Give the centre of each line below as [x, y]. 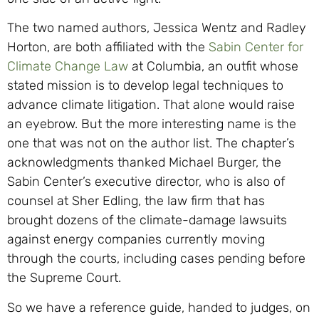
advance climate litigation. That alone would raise [151, 105]
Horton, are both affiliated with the [108, 47]
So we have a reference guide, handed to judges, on [159, 307]
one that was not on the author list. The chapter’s [151, 143]
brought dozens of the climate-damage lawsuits [147, 220]
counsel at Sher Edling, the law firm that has [136, 201]
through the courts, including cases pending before [156, 259]
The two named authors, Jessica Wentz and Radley [157, 28]
